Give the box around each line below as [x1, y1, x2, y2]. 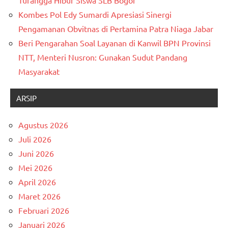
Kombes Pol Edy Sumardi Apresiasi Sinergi [18, 9, 172, 19]
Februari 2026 [18, 205, 69, 215]
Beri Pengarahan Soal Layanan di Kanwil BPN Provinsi [18, 37, 211, 48]
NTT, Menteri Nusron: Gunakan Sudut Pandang [18, 51, 187, 62]
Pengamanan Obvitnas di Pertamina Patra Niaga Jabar [18, 23, 213, 34]
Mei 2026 [18, 162, 52, 173]
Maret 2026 [18, 190, 61, 201]
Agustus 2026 [18, 119, 68, 130]
